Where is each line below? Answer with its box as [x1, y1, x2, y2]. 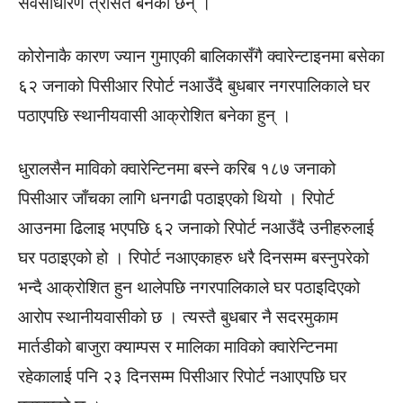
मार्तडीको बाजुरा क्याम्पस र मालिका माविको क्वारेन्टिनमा [18, 336, 337, 357]
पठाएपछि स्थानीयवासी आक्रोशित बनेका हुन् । [18, 105, 291, 126]
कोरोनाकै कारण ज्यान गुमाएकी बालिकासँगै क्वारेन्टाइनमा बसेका [18, 46, 384, 67]
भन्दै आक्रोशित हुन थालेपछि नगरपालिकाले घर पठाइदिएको [18, 277, 360, 298]
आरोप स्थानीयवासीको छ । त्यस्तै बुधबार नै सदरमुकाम [18, 307, 338, 327]
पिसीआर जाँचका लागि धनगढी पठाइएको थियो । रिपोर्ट [18, 188, 335, 209]
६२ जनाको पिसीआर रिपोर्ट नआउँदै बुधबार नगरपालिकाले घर [18, 76, 370, 96]
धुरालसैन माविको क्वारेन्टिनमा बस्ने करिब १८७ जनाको [18, 158, 336, 179]
